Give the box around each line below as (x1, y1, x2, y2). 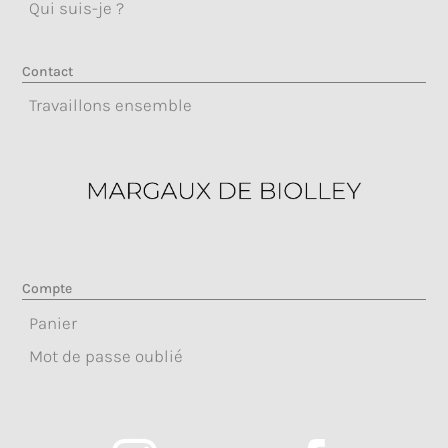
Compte (22, 280, 73, 298)
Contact (22, 62, 74, 80)
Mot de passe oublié (29, 346, 184, 367)
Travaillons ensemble (29, 94, 193, 115)
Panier (29, 313, 78, 334)
